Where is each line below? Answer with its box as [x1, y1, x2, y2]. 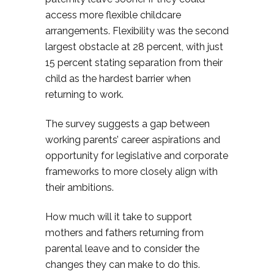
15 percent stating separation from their [45, 57, 223, 68]
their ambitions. [45, 182, 114, 193]
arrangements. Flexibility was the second [45, 25, 229, 37]
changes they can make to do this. [45, 259, 200, 270]
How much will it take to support [45, 211, 192, 223]
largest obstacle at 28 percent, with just [45, 41, 223, 53]
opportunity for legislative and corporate [45, 150, 228, 161]
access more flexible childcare [45, 9, 181, 21]
